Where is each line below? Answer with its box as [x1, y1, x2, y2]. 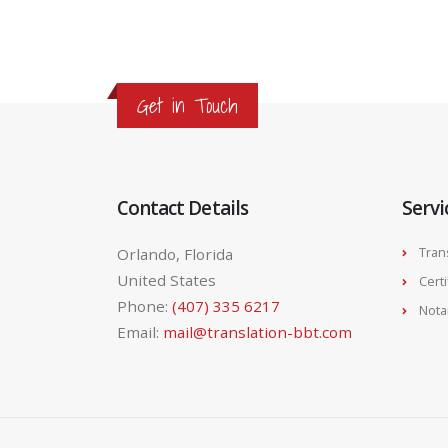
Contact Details [117, 195, 248, 222]
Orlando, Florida [117, 244, 233, 265]
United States [117, 270, 216, 291]
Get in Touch [137, 89, 238, 123]
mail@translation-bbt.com [163, 322, 352, 343]
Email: [117, 322, 163, 343]
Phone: [117, 296, 172, 317]
